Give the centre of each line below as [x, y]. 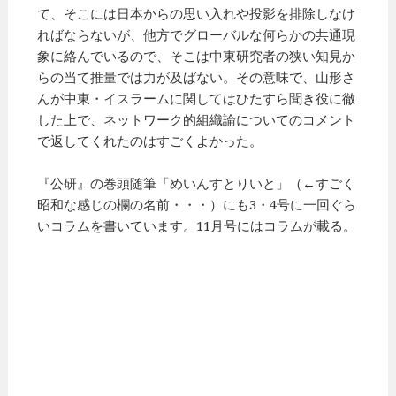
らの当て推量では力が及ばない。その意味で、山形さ [197, 76]
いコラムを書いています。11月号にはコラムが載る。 [197, 225]
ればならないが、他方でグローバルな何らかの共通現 [197, 34]
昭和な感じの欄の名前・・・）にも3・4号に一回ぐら [197, 204]
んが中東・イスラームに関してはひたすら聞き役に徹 [197, 98]
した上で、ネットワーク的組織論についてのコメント [197, 119]
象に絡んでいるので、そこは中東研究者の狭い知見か [197, 55]
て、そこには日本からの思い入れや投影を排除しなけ [197, 13]
